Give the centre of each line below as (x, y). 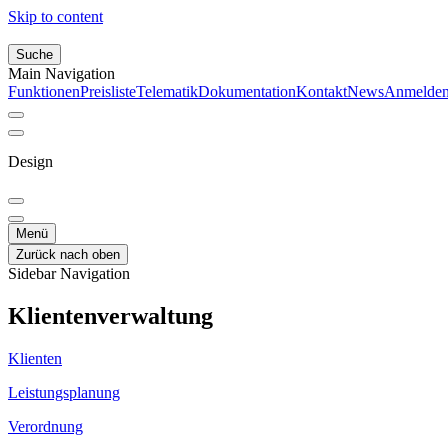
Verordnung (45, 426)
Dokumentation (247, 91)
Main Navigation (61, 73)
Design (30, 161)
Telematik (167, 91)
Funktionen (44, 91)
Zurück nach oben (68, 254)
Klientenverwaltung (110, 315)
